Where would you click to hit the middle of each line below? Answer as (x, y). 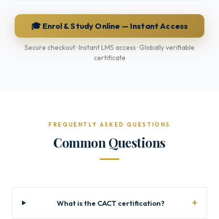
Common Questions (109, 142)
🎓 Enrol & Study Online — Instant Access (109, 26)
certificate (109, 58)
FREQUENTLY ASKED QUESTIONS (109, 125)
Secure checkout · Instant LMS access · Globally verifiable (109, 47)
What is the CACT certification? (111, 203)
